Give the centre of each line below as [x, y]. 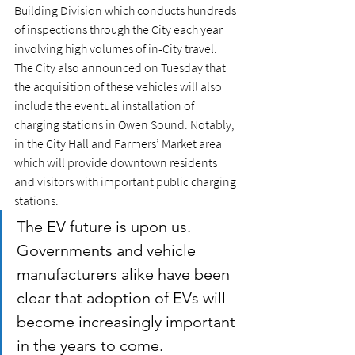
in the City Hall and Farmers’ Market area [119, 144]
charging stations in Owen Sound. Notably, [126, 125]
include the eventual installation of [105, 106]
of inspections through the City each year [120, 30]
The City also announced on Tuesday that [121, 68]
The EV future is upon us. [106, 227]
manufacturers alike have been [125, 275]
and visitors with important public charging [126, 182]
